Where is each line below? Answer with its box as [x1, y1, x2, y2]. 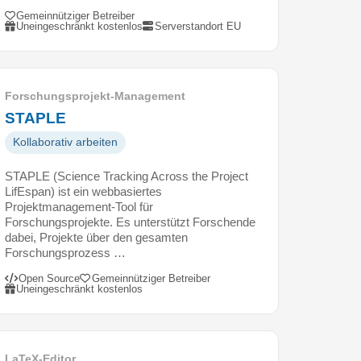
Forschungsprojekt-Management [5, 89, 185, 102]
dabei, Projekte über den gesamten [5, 230, 188, 244]
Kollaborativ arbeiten [13, 135, 118, 148]
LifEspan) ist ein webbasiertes [5, 184, 162, 198]
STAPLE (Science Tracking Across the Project [5, 168, 248, 183]
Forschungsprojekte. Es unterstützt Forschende [5, 214, 255, 229]
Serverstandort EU [154, 19, 241, 32]
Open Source [19, 272, 81, 284]
